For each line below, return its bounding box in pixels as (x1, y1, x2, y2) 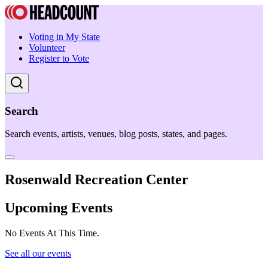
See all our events (5, 248, 71, 259)
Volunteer (29, 42, 65, 53)
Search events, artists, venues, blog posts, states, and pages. (5, 129, 227, 139)
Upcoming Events (5, 200, 112, 216)
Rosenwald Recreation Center (5, 172, 188, 188)
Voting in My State (29, 32, 100, 42)
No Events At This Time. (5, 228, 99, 239)
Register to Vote (29, 53, 89, 63)
